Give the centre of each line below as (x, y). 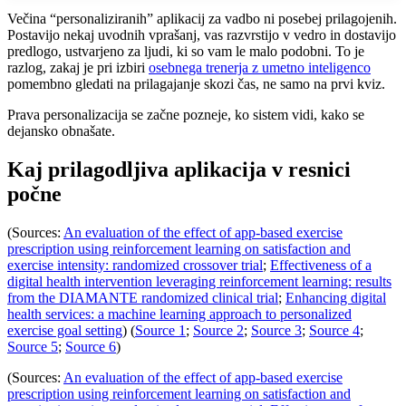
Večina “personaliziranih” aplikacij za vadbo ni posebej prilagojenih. (202, 18)
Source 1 (160, 330)
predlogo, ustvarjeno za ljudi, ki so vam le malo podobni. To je (186, 51)
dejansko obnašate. (61, 130)
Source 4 (334, 330)
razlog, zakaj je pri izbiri (78, 67)
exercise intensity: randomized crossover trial (135, 265)
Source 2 (218, 330)
